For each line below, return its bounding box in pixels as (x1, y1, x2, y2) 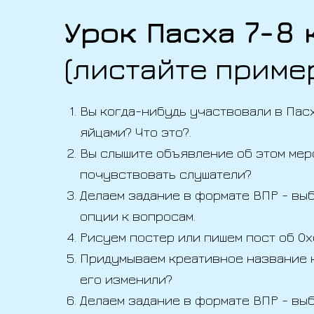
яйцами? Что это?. (80, 123, 191, 139)
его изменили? (80, 271, 172, 287)
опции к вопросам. (80, 207, 196, 224)
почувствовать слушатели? (80, 165, 252, 182)
